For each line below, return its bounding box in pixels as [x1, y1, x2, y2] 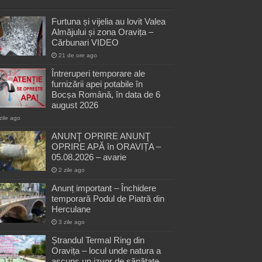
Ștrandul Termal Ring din [51, 235, 144, 246]
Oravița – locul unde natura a [51, 246, 161, 256]
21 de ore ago [58, 52, 97, 59]
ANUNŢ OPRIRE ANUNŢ [51, 131, 150, 142]
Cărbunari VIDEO [51, 37, 119, 48]
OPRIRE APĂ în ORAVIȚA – [51, 142, 161, 152]
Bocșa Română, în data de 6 [51, 89, 160, 100]
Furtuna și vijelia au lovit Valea [51, 16, 166, 27]
